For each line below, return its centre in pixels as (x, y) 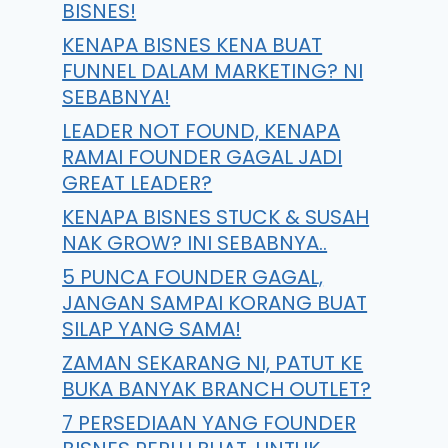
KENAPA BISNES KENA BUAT (192, 45)
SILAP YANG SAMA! (152, 329)
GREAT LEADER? (137, 183)
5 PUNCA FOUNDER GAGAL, (193, 277)
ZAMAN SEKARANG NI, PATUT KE (213, 363)
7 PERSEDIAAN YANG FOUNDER (209, 423)
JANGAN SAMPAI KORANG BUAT (215, 303)
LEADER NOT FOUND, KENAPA (201, 131)
